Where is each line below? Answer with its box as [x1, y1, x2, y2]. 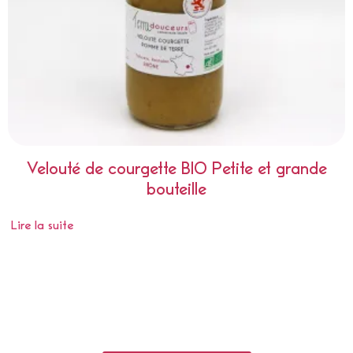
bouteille [147, 180, 206, 198]
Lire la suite [11, 218, 73, 232]
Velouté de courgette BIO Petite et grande [26, 159, 327, 177]
